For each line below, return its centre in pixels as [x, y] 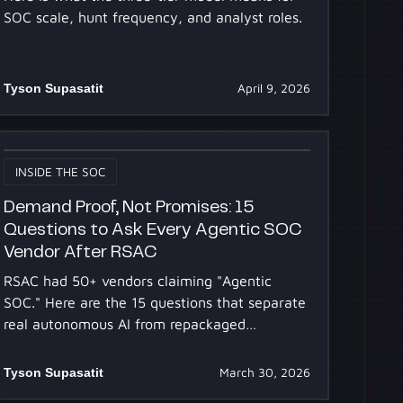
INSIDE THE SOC [61, 172]
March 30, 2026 [264, 373]
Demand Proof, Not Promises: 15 [130, 207]
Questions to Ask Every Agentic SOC [153, 229]
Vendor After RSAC [81, 252]
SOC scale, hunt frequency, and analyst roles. [153, 18]
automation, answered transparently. [125, 346]
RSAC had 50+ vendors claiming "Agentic [138, 281]
